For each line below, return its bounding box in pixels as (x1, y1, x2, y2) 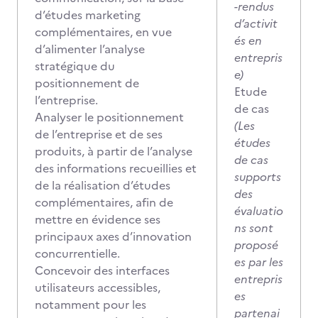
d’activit (234, 15, 278, 32)
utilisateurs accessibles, (35, 279, 160, 296)
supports (234, 168, 281, 185)
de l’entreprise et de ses (35, 126, 163, 143)
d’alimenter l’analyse (35, 40, 145, 57)
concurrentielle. (35, 245, 120, 262)
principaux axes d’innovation (35, 228, 192, 245)
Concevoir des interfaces (35, 262, 170, 279)
